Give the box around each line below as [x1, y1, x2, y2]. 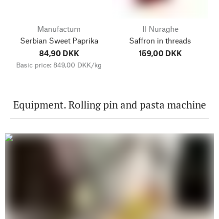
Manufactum [37, 24, 81, 34]
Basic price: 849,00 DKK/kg [16, 61, 102, 69]
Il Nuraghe [142, 24, 178, 34]
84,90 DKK [39, 48, 79, 58]
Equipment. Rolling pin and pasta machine [13, 98, 206, 112]
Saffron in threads [129, 36, 191, 45]
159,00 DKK [138, 48, 182, 58]
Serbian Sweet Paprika [20, 36, 98, 45]
